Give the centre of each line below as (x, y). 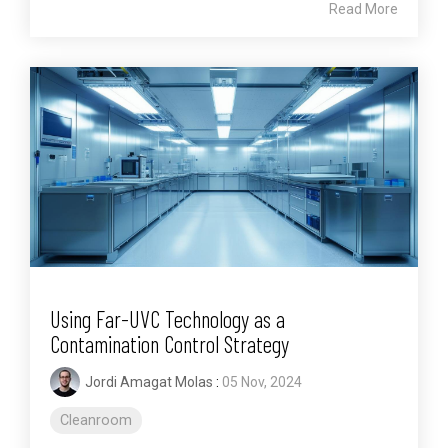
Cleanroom (96, 421)
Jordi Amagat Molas (149, 382)
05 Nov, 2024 (262, 382)
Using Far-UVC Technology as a (167, 319)
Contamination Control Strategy (169, 344)
